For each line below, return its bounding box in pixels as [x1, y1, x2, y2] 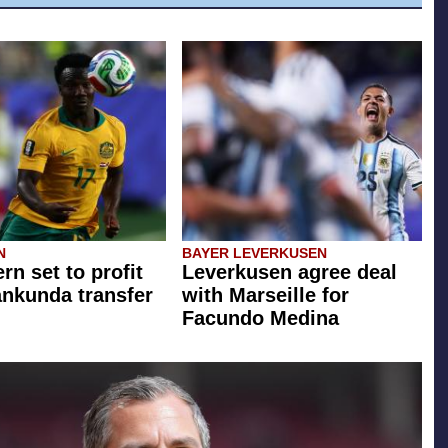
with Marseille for [182, 283, 349, 306]
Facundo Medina [182, 306, 339, 329]
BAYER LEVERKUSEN [182, 244, 327, 261]
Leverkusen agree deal [182, 260, 397, 283]
